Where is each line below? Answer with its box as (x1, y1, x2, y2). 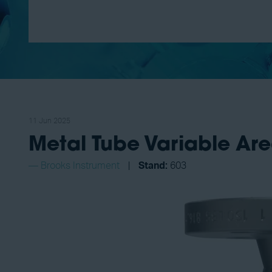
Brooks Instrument (41, 161, 120, 171)
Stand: (138, 161, 168, 171)
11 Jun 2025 (29, 117, 70, 124)
